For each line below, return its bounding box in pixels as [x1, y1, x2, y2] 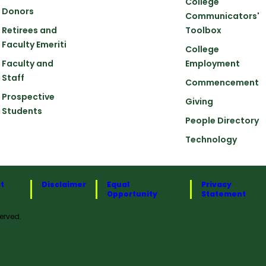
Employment [185, 57, 240, 69]
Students [2, 104, 43, 117]
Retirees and [2, 24, 58, 36]
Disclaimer [42, 179, 87, 189]
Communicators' [185, 9, 260, 22]
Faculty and [2, 57, 54, 69]
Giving [185, 95, 214, 107]
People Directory [185, 114, 259, 126]
